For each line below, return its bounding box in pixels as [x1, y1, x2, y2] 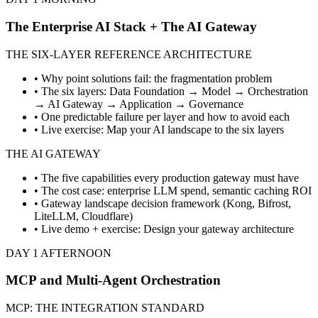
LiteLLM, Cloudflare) [34, 209, 133, 222]
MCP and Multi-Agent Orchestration [6, 273, 221, 288]
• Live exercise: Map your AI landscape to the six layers [34, 123, 284, 136]
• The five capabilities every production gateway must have [34, 171, 299, 184]
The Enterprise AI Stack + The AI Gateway [6, 18, 257, 34]
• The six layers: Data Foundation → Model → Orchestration [34, 84, 308, 97]
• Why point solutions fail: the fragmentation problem [34, 72, 272, 84]
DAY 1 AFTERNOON [6, 246, 111, 259]
